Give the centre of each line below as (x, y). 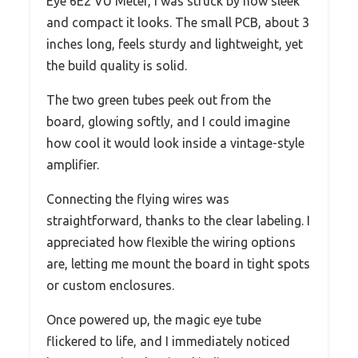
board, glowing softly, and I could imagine (168, 121)
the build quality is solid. (117, 65)
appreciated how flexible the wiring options (171, 242)
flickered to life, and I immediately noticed (168, 341)
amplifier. (73, 164)
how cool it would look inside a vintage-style (175, 143)
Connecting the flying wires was (138, 199)
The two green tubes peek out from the (159, 99)
